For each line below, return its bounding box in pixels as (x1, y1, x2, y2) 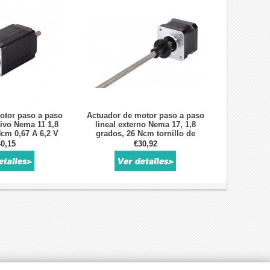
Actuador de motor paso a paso (86, 111, 204, 121)
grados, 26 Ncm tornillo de (95, 129, 195, 139)
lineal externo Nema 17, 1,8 (95, 120, 196, 130)
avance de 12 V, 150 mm (100, 138, 190, 148)
